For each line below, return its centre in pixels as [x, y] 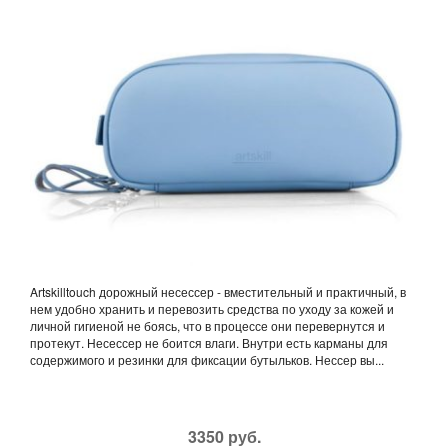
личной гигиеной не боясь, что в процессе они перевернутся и [207, 325]
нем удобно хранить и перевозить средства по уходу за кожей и [212, 308]
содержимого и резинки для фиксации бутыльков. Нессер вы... [207, 359]
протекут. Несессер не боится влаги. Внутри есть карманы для [209, 342]
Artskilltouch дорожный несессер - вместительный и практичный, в [218, 291]
